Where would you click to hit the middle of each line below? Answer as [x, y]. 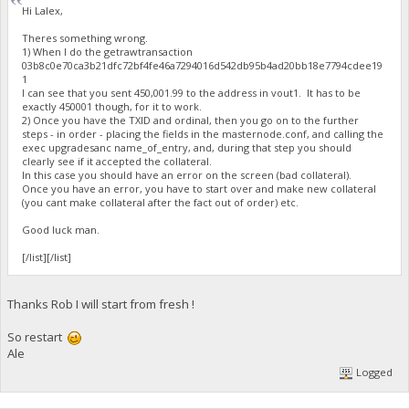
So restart [37, 336]
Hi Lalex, [43, 11]
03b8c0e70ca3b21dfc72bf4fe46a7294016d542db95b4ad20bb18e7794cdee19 [203, 66]
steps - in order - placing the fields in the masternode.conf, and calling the [203, 134]
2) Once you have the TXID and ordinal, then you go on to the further [191, 121]
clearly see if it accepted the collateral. [117, 162]
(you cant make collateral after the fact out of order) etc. [161, 203]
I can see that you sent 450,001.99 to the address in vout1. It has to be [192, 93]
